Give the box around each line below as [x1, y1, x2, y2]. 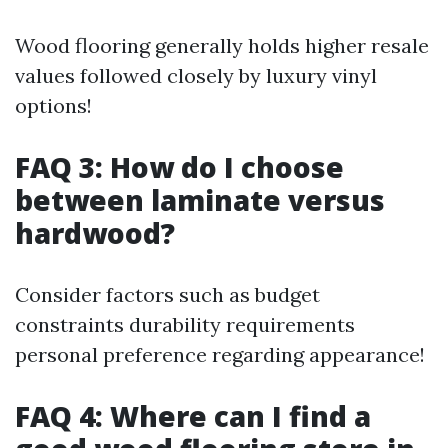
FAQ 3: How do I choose [15, 148, 344, 186]
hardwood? [15, 214, 175, 252]
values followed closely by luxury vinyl [15, 63, 377, 88]
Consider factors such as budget [15, 282, 320, 307]
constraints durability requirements [15, 312, 355, 337]
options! [15, 93, 92, 118]
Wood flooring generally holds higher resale [15, 33, 429, 58]
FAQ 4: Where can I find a [15, 397, 371, 435]
